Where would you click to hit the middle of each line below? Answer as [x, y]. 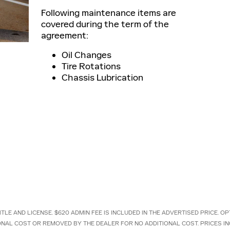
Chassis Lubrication [102, 78]
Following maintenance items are [109, 13]
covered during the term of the [105, 24]
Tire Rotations [91, 66]
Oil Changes [87, 55]
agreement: [65, 35]
